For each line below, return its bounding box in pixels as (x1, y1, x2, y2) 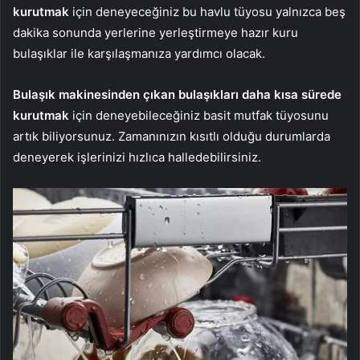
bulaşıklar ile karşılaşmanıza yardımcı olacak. (13, 45, 265, 61)
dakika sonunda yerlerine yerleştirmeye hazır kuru (13, 24, 298, 40)
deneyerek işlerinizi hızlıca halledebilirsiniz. (13, 149, 261, 165)
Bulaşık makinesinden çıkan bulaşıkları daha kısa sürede (13, 86, 342, 102)
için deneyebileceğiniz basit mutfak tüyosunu (69, 107, 329, 123)
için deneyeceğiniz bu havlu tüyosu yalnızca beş (69, 3, 346, 19)
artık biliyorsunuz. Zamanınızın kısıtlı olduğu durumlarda (13, 128, 330, 144)
